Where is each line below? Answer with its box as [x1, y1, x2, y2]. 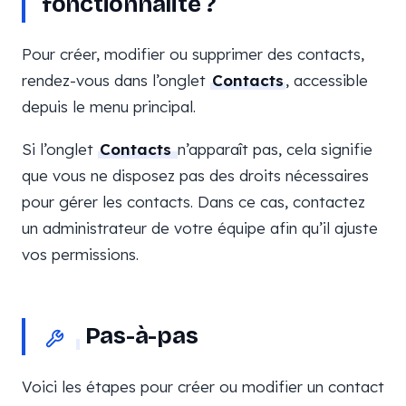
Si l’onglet [22, 140, 98, 159]
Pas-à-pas [80, 322, 198, 350]
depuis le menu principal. [22, 97, 196, 116]
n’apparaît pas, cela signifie [178, 140, 372, 159]
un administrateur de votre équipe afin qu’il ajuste [22, 218, 378, 237]
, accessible [285, 71, 368, 90]
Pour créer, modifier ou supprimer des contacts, [22, 44, 364, 63]
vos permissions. [22, 245, 139, 264]
